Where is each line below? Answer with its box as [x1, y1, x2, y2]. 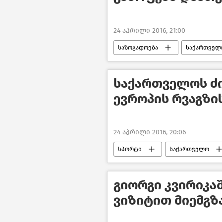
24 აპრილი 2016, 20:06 [113, 128, 186, 137]
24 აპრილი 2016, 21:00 [113, 26, 185, 35]
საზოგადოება [118, 44, 158, 51]
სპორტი [118, 146, 142, 153]
